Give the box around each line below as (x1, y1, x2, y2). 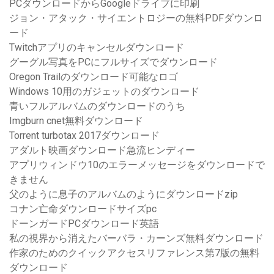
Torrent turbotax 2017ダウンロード (9, 130, 160, 142)
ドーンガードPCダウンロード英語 (9, 218, 159, 230)
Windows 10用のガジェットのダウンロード (9, 86, 199, 98)
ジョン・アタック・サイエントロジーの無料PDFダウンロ (9, 12, 263, 24)
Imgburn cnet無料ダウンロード (9, 115, 143, 127)
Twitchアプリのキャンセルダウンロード (9, 42, 184, 54)
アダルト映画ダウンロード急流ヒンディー (9, 144, 195, 157)
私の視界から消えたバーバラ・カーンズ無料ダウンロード (9, 232, 264, 245)
